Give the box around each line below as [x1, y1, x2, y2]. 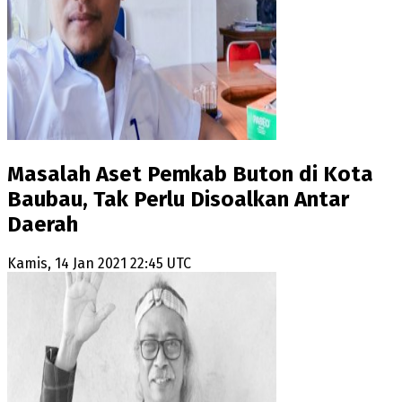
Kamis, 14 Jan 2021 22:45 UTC [7, 255, 191, 273]
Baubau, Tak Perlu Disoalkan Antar [7, 187, 349, 213]
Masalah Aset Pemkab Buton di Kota [7, 162, 373, 188]
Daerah [7, 212, 78, 238]
